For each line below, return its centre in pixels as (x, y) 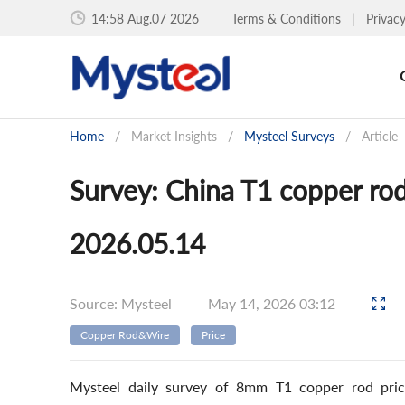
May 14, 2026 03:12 (273, 303)
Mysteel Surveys (289, 136)
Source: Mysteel (121, 303)
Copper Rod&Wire (125, 335)
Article (380, 136)
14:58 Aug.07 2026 (145, 18)
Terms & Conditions (288, 18)
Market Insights (174, 136)
